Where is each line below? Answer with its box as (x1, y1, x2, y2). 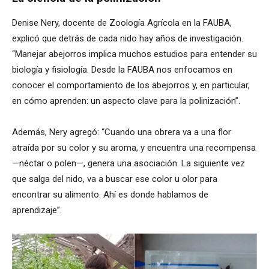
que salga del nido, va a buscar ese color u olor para (12, 174, 217, 185)
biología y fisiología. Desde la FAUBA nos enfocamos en (12, 64, 232, 76)
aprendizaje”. (12, 205, 62, 216)
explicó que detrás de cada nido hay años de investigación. (12, 33, 243, 44)
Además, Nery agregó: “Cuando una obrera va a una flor (12, 127, 231, 138)
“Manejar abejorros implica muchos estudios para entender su (12, 49, 257, 60)
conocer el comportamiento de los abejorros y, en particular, (12, 80, 250, 91)
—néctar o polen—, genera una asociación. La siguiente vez (12, 158, 245, 169)
